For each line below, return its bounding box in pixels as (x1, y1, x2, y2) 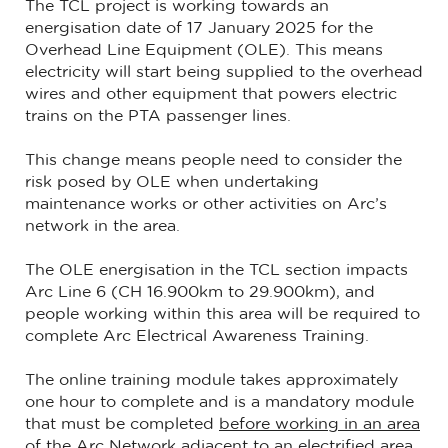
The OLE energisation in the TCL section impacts (25, 262, 408, 279)
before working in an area (219, 416, 420, 433)
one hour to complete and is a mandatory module (25, 394, 414, 411)
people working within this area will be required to (25, 306, 420, 323)
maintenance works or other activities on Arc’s (25, 196, 387, 213)
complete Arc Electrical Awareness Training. (25, 328, 369, 345)
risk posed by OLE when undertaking (25, 174, 319, 191)
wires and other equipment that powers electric (25, 86, 397, 103)
